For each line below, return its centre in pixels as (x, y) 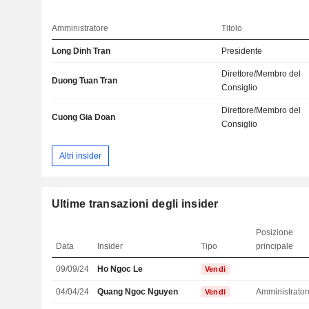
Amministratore (80, 28)
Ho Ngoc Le (120, 269)
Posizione (275, 233)
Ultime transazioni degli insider (135, 204)
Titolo (232, 28)
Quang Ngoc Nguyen (138, 292)
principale (275, 247)
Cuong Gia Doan (83, 117)
